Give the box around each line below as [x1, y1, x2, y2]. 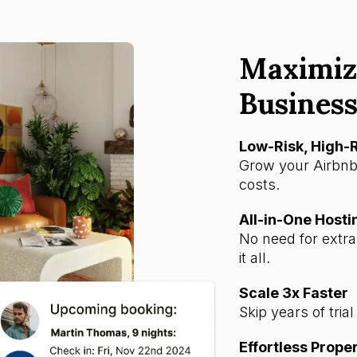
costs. [238, 176, 280, 193]
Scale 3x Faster [238, 284, 348, 301]
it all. [238, 249, 270, 266]
